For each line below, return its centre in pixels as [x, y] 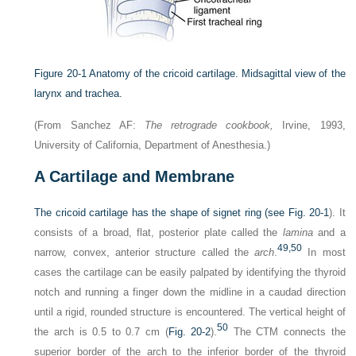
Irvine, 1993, [310, 125]
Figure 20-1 [60, 74]
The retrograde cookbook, [209, 125]
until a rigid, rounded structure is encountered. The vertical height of [190, 312]
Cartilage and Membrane [140, 176]
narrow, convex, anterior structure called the [145, 252]
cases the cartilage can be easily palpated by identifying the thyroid [190, 272]
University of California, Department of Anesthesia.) [153, 145]
